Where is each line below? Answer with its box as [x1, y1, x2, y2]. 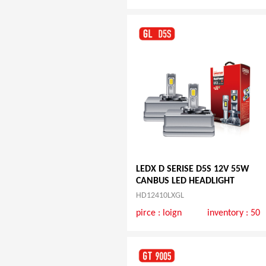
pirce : [135, 208, 163, 218]
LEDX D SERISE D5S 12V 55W [135, 164, 249, 175]
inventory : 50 [207, 208, 261, 218]
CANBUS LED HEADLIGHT [135, 176, 235, 186]
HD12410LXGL [135, 191, 184, 201]
